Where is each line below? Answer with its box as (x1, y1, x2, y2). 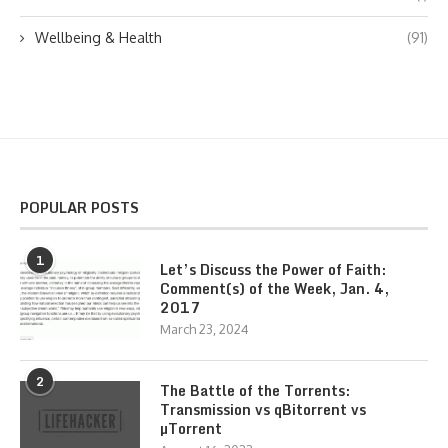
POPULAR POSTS (20, 195, 139, 219)
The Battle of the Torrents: (160, 378, 350, 402)
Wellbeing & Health (35, 28, 162, 46)
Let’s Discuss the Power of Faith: (160, 257, 386, 281)
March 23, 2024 (160, 320, 249, 337)
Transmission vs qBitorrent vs (160, 397, 366, 421)
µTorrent (160, 416, 222, 440)
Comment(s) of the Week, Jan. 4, (160, 276, 389, 300)
